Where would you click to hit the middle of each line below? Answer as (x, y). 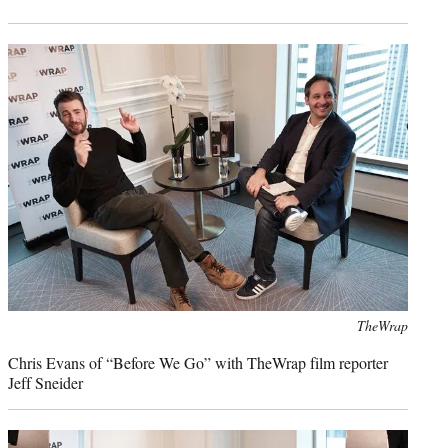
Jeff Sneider (45, 382)
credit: (25, 346)
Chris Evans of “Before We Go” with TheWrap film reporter (198, 362)
